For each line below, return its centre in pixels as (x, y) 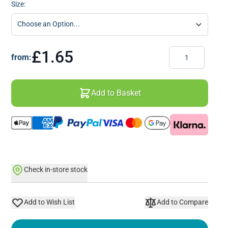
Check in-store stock (55, 170)
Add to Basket (116, 93)
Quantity (182, 51)
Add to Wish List (49, 202)
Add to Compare (182, 202)
